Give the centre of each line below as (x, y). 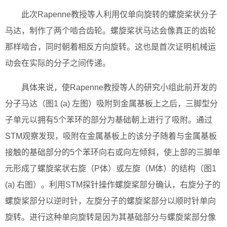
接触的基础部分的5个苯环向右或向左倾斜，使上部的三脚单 (113, 153)
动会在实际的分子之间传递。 (58, 63)
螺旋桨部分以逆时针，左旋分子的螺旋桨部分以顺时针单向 (110, 201)
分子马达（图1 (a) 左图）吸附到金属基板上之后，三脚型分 (111, 104)
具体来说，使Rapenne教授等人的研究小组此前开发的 (119, 88)
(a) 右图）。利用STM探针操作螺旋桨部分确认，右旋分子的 (113, 185)
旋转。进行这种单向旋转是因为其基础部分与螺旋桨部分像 (110, 217)
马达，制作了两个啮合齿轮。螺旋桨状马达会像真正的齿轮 (110, 31)
